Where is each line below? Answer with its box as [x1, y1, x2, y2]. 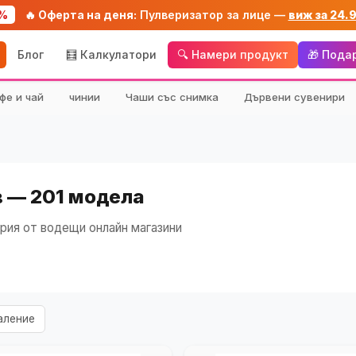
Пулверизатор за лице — [136, 8, 288, 21]
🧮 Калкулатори [65, 47, 157, 61]
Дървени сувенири [244, 91, 345, 103]
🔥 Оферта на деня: [24, 8, 137, 21]
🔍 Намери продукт [176, 47, 288, 61]
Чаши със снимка [126, 91, 219, 103]
